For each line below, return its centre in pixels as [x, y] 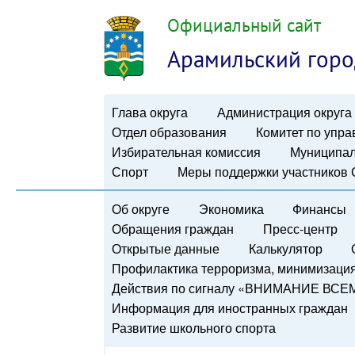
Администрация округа [284, 112]
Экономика [231, 208]
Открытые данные [166, 248]
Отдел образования [170, 132]
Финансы [319, 208]
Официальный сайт [244, 25]
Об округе [141, 208]
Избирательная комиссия [187, 151]
